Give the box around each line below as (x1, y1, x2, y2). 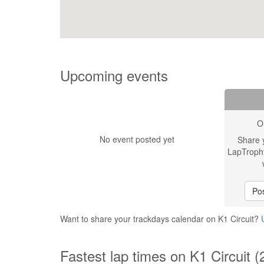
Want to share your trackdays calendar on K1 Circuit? (60, 213, 261, 225)
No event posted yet (99, 133, 174, 145)
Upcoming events (60, 65, 168, 85)
